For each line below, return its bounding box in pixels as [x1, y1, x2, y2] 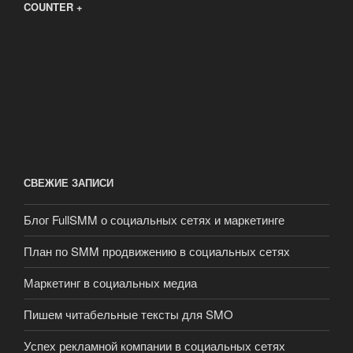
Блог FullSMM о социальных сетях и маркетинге [24, 211, 284, 229]
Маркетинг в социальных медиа [24, 274, 197, 292]
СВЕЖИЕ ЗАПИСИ [24, 175, 113, 191]
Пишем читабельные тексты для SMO [24, 306, 233, 323]
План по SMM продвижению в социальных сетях [24, 243, 290, 260]
